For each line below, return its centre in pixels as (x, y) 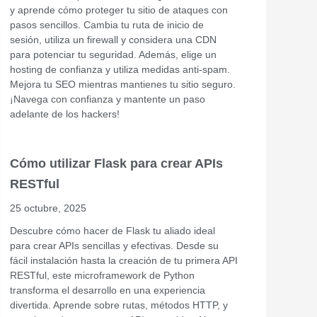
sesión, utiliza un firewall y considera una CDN (113, 39)
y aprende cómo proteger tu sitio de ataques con (119, 10)
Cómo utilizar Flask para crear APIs (116, 163)
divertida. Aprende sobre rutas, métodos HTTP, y (119, 305)
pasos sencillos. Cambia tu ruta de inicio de (107, 24)
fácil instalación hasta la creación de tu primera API (124, 260)
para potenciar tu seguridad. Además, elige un (113, 54)
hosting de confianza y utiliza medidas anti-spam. (120, 69)
